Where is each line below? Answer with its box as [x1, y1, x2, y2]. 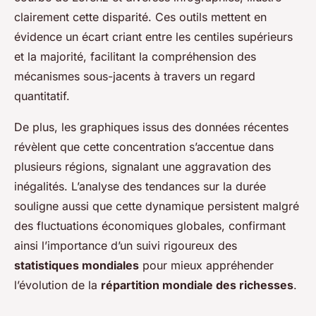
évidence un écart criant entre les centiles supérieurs [14, 30, 293, 44]
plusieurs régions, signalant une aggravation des [14, 159, 271, 174]
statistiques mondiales [14, 258, 139, 273]
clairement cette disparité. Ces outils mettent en [14, 10, 267, 25]
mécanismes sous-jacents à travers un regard [14, 69, 255, 84]
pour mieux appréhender [139, 258, 274, 273]
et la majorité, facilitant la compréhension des [14, 49, 256, 64]
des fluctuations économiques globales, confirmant [14, 219, 286, 233]
